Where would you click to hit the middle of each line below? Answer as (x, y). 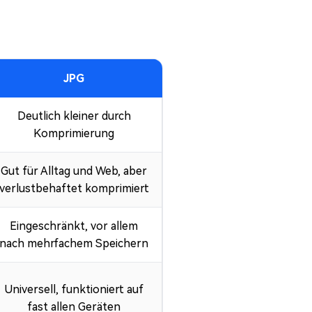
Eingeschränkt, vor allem (74, 226)
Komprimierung (74, 134)
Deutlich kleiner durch (74, 116)
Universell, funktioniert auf (74, 290)
